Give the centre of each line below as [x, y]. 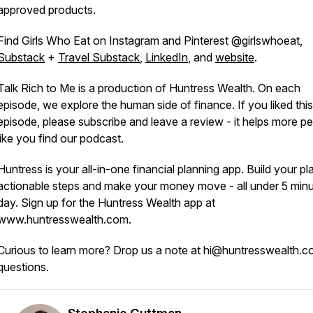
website [235, 57]
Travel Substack [99, 57]
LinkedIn [167, 57]
